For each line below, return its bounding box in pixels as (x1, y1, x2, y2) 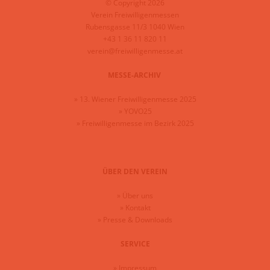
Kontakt (125, 202, 151, 213)
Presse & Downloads (103, 214, 172, 225)
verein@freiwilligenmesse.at (87, 45, 183, 56)
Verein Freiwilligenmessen (91, 9, 179, 20)
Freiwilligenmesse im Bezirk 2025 (81, 118, 194, 128)
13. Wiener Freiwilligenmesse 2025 (79, 93, 196, 104)
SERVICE (120, 238, 150, 249)
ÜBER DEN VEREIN (102, 166, 168, 177)
